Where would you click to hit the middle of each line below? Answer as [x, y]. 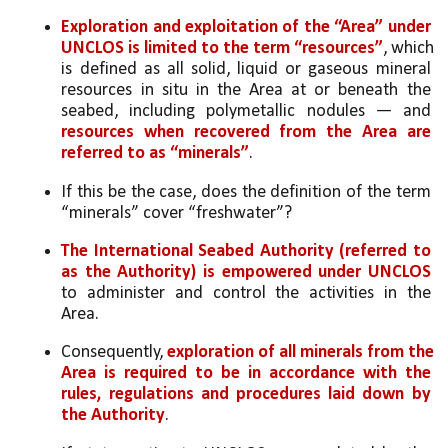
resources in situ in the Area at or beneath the [246, 91]
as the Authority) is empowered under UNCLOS [246, 272]
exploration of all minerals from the [301, 353]
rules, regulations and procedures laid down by [246, 395]
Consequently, [114, 353]
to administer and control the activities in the [246, 293]
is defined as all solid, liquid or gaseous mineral [246, 70]
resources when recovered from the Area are [246, 133]
